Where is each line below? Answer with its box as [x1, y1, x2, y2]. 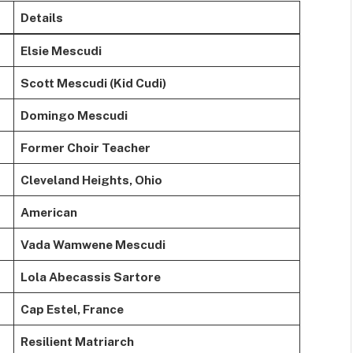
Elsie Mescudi [20, 43, 102, 58]
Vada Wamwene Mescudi [20, 236, 165, 251]
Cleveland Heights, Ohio [20, 172, 162, 187]
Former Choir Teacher [20, 139, 150, 154]
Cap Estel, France [20, 301, 124, 316]
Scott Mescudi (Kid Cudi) [20, 75, 166, 90]
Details [20, 9, 63, 24]
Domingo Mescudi [20, 107, 128, 122]
